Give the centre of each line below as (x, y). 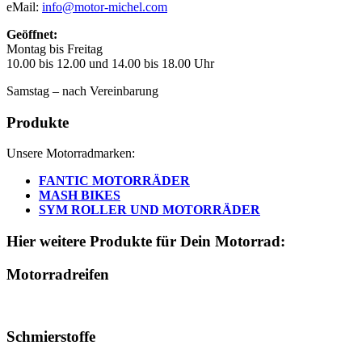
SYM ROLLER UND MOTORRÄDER (149, 210)
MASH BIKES (80, 196)
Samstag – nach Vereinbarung (82, 90)
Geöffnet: (32, 34)
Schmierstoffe (51, 337)
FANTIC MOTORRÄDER (114, 181)
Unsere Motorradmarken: (71, 154)
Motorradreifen (58, 274)
